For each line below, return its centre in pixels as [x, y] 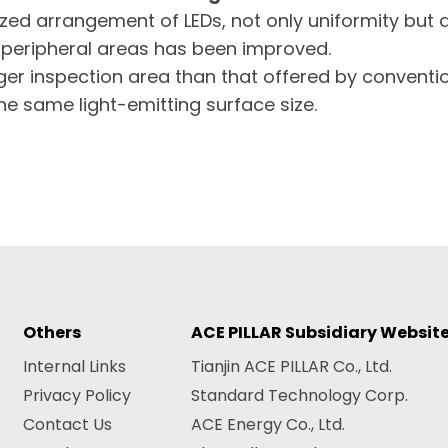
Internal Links [75, 367]
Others [52, 333]
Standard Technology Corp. [300, 396]
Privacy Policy [77, 396]
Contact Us [68, 425]
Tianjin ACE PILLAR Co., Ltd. [292, 367]
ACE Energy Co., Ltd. [268, 425]
